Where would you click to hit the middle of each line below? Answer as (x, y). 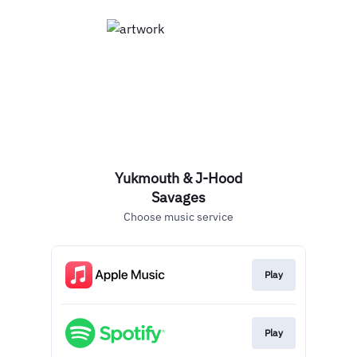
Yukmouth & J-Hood (178, 178)
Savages (178, 197)
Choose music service (178, 217)
